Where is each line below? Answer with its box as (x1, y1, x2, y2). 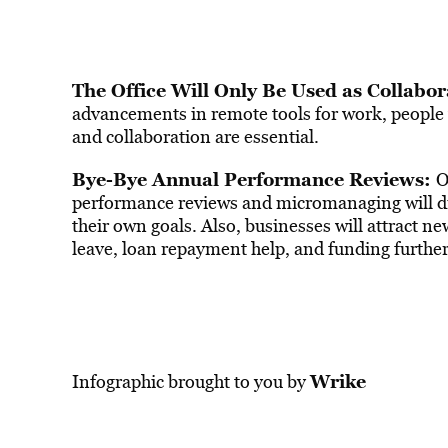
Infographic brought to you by (71, 369, 310, 394)
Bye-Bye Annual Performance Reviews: (71, 166, 436, 192)
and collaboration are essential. (71, 124, 319, 149)
